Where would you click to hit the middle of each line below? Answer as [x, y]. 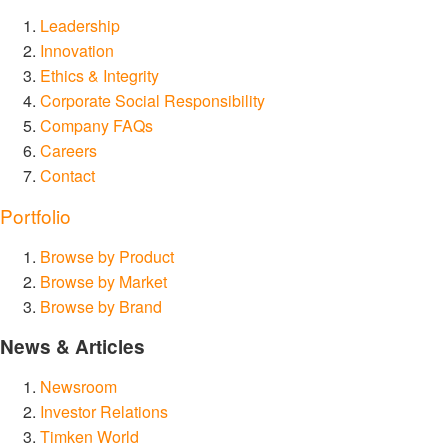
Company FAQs [96, 125]
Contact [67, 175]
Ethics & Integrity [99, 75]
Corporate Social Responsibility [152, 100]
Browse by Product [107, 256]
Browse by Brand [101, 306]
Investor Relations [104, 411]
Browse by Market [103, 281]
